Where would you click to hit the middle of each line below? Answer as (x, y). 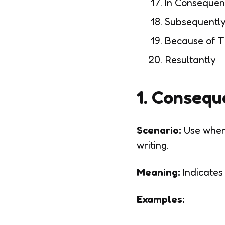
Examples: (161, 199)
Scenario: (159, 130)
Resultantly (190, 60)
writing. (153, 145)
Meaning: (158, 172)
